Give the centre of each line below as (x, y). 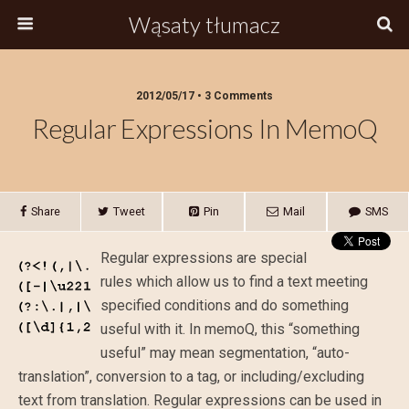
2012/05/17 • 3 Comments (204, 96)
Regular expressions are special (204, 258)
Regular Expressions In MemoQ (204, 129)
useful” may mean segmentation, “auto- (225, 353)
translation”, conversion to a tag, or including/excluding (191, 377)
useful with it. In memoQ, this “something (230, 329)
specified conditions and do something (225, 305)
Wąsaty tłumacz (204, 24)
